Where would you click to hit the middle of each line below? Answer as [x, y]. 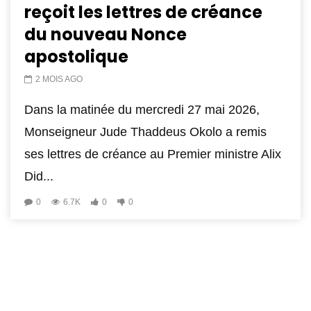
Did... [39, 176]
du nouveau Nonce [106, 34]
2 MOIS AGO [59, 79]
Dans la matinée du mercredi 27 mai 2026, [142, 109]
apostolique [76, 56]
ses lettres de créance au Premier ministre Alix [153, 154]
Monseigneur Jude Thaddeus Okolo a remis [145, 132]
